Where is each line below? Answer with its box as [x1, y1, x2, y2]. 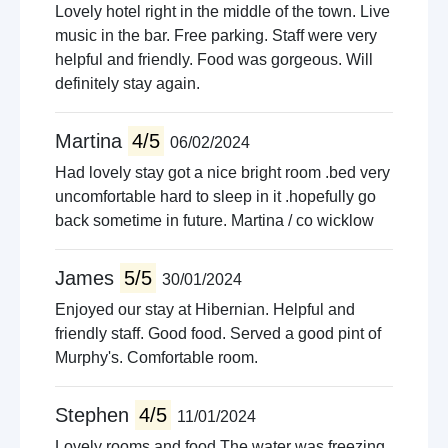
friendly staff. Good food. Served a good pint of [55, 325, 381, 342]
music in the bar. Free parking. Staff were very [55, 27, 377, 44]
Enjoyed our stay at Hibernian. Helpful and [55, 301, 355, 318]
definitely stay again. [55, 75, 200, 92]
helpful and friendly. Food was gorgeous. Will [55, 51, 373, 68]
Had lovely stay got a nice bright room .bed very [55, 164, 390, 181]
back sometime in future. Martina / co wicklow [55, 212, 374, 229]
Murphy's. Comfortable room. [55, 349, 258, 366]
